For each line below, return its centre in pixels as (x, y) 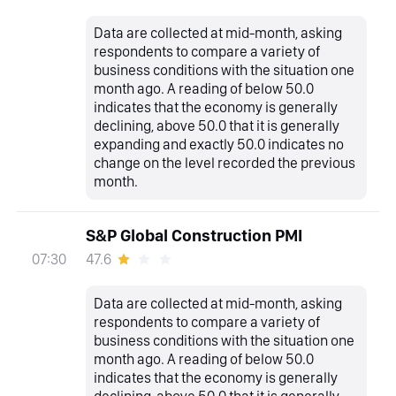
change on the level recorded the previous (225, 163)
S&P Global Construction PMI (194, 235)
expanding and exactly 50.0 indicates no (219, 145)
